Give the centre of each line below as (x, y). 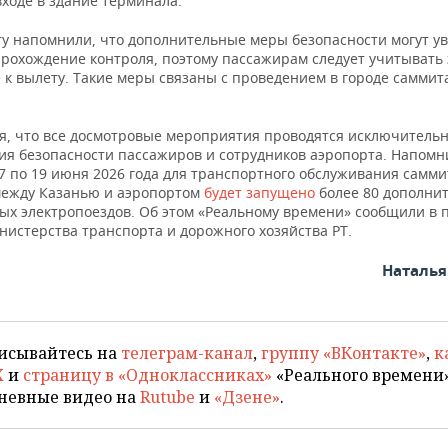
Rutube (167, 397)
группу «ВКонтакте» (343, 353)
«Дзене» (247, 397)
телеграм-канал (187, 353)
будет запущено (259, 192)
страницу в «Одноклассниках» (147, 375)
